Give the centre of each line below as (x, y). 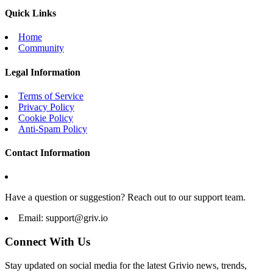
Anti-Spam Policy (53, 129)
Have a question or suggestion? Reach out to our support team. (125, 197)
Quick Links (30, 13)
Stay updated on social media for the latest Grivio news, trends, (126, 265)
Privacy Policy (46, 107)
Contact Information (48, 153)
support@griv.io (77, 218)
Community (41, 48)
